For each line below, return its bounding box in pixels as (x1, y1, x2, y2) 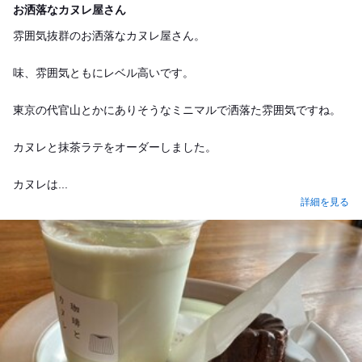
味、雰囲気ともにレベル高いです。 (13, 66, 194, 79)
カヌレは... (13, 178, 68, 191)
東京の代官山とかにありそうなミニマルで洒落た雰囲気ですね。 (13, 103, 341, 116)
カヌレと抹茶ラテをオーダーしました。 (13, 141, 217, 154)
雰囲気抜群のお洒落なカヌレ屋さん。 (13, 29, 205, 42)
